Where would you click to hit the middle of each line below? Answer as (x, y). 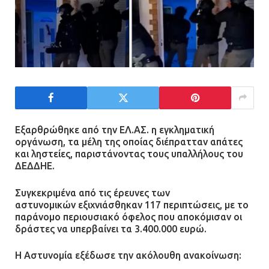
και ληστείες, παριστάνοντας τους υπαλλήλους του (129, 154)
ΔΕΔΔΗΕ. (35, 166)
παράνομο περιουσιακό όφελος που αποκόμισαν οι (128, 216)
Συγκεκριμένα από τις (64, 192)
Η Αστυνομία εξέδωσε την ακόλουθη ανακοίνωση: (128, 255)
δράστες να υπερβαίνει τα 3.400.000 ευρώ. (111, 228)
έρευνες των (142, 192)
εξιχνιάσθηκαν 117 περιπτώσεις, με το (162, 204)
